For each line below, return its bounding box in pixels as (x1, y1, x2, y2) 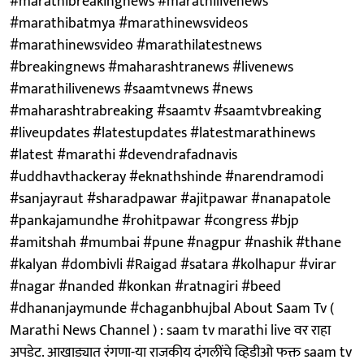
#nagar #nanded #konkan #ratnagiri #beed (10, 274, 281, 299)
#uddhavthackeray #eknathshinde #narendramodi (10, 164, 323, 189)
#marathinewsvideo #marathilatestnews (10, 32, 262, 58)
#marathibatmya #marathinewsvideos (10, 11, 248, 36)
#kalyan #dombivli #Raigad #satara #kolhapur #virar (10, 252, 336, 277)
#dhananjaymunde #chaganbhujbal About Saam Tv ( (10, 296, 334, 321)
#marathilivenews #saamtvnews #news (10, 76, 253, 102)
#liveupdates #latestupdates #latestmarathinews (10, 120, 315, 145)
